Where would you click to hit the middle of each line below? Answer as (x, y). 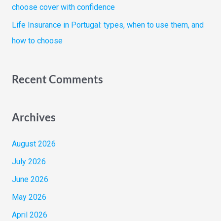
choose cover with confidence (63, 7)
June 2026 (30, 180)
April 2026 (29, 215)
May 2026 (29, 197)
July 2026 (29, 162)
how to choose (37, 40)
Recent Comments (57, 79)
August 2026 (34, 144)
